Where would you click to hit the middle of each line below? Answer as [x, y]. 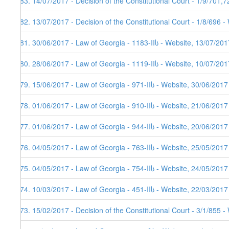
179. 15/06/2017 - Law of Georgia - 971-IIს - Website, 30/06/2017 [122, 85]
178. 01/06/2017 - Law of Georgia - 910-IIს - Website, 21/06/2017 [122, 106]
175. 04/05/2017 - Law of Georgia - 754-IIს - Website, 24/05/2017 [122, 168]
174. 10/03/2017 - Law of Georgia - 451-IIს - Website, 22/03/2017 [122, 189]
